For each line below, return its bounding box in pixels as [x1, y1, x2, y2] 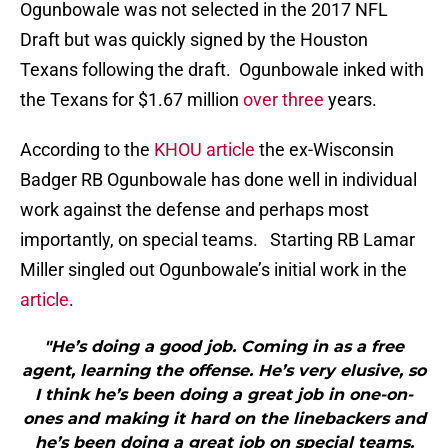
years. [328, 89, 377, 111]
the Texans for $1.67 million [20, 89, 243, 111]
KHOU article [154, 139, 259, 161]
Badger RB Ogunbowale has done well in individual [20, 169, 417, 191]
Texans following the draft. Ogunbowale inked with [20, 59, 424, 81]
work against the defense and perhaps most [20, 199, 369, 221]
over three [243, 89, 328, 111]
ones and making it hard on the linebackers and [22, 409, 426, 429]
